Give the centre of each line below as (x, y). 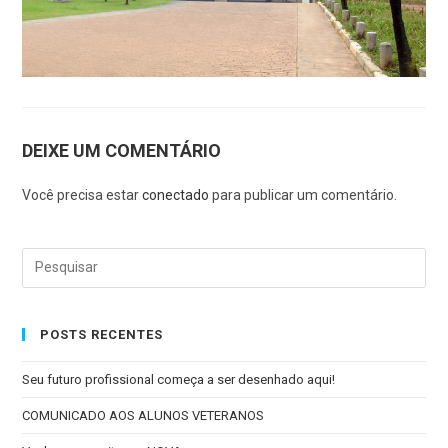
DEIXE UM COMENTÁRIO (122, 150)
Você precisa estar (82, 194)
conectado (176, 194)
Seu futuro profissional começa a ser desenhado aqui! (180, 379)
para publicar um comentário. (303, 194)
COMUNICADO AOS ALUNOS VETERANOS (143, 415)
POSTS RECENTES (102, 334)
